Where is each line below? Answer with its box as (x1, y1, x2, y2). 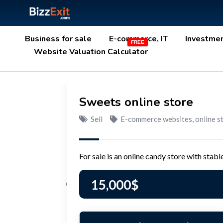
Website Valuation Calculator (33, 46, 148, 57)
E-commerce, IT (109, 33, 168, 44)
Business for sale (25, 33, 92, 44)
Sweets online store (79, 94, 193, 110)
